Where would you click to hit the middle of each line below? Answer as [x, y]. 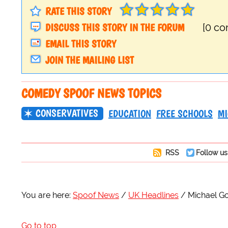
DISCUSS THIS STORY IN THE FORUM [115, 28]
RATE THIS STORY [78, 11]
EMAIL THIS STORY [81, 44]
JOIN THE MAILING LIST [90, 60]
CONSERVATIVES [67, 113]
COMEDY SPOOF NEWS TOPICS [91, 93]
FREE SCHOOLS [184, 114]
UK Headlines [153, 195]
